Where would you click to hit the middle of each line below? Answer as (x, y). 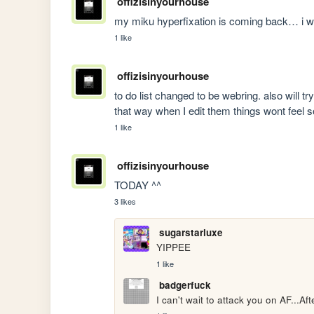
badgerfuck (185, 285)
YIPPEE (174, 247)
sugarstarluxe (191, 233)
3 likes (125, 202)
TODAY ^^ (139, 185)
